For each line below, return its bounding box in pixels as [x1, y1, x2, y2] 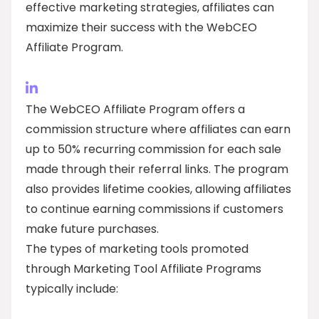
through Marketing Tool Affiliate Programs [26, 261, 261, 277]
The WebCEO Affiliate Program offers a [26, 101, 245, 117]
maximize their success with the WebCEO [26, 19, 257, 36]
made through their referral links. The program [26, 161, 288, 177]
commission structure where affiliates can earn [26, 121, 291, 137]
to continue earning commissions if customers [26, 201, 283, 217]
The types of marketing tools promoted [26, 241, 249, 257]
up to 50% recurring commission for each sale [26, 141, 281, 157]
